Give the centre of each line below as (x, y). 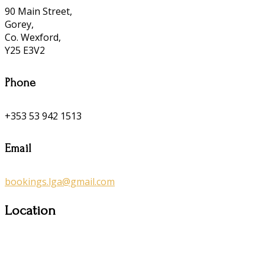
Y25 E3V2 (25, 50)
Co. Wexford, (33, 37)
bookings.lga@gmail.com (60, 181)
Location (30, 210)
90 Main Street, (38, 11)
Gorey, (19, 24)
